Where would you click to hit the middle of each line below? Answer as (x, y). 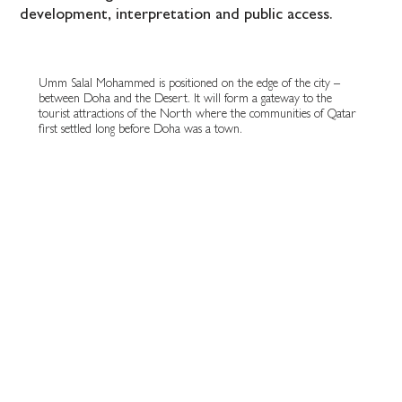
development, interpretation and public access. (177, 16)
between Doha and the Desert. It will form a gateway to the (185, 99)
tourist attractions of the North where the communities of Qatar (197, 114)
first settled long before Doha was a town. (140, 130)
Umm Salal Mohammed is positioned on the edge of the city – (189, 84)
